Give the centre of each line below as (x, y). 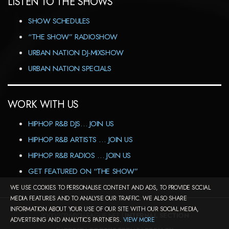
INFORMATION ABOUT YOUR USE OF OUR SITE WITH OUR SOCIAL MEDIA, (105, 209)
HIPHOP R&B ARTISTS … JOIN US (81, 140)
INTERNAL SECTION (157, 215)
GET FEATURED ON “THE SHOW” (83, 171)
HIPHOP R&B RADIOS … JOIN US (79, 155)
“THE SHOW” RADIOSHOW (73, 37)
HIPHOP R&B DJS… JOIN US (71, 124)
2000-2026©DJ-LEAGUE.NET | (83, 215)
